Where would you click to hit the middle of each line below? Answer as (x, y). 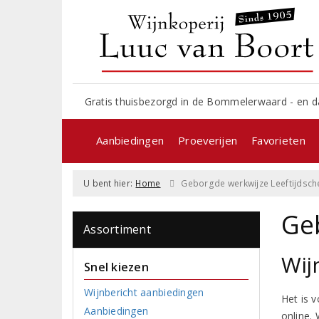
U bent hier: (108, 183)
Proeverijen (208, 140)
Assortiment (117, 229)
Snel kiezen (116, 267)
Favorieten (278, 140)
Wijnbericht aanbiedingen (144, 292)
